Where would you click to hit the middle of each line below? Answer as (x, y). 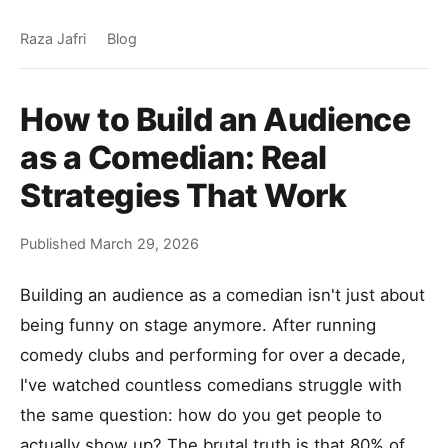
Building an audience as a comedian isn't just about (222, 295)
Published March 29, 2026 (109, 243)
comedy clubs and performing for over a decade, (213, 355)
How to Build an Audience (215, 119)
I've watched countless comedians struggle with (211, 385)
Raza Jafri (53, 38)
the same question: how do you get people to (201, 415)
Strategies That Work (183, 195)
